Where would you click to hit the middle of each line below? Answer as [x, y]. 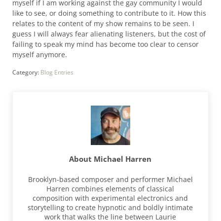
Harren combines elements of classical [110, 188]
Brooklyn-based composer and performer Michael [110, 179]
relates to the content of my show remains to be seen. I [103, 24]
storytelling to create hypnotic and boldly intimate [110, 207]
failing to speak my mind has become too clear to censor [105, 44]
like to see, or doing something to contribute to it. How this [109, 13]
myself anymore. [39, 55]
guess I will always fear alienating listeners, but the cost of [109, 34]
